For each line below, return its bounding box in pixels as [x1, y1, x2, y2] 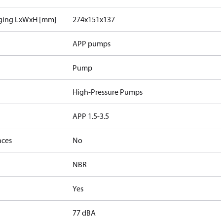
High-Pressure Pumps [73, 87, 143, 97]
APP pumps [73, 38, 111, 48]
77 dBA [73, 208, 96, 218]
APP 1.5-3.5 [73, 111, 110, 121]
